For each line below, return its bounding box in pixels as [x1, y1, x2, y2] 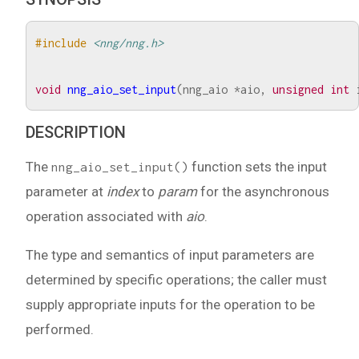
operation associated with [26, 208, 186, 225]
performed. [26, 321, 94, 338]
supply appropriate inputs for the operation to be [26, 296, 315, 313]
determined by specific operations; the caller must [26, 272, 327, 288]
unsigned [272, 82, 325, 96]
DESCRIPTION [26, 123, 126, 143]
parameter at [26, 184, 107, 200]
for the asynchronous [197, 184, 329, 200]
